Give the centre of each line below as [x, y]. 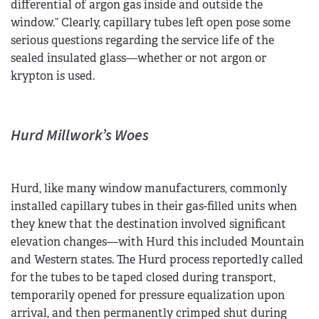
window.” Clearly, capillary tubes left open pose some [151, 22]
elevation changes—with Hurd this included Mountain [157, 242]
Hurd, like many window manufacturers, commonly [149, 189]
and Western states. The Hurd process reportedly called [157, 260]
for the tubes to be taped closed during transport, [143, 278]
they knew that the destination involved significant [148, 224]
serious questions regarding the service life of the [142, 40]
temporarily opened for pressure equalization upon [148, 296]
